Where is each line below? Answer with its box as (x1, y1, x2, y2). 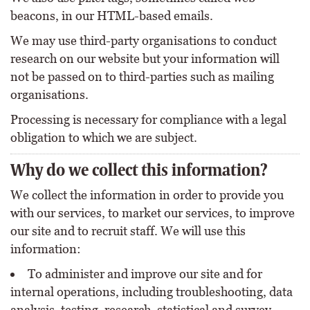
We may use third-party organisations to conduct (10, 33, 277, 48)
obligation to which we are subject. (10, 130, 197, 145)
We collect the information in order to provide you (10, 188, 284, 203)
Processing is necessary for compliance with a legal (10, 112, 286, 127)
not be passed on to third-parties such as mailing (10, 69, 274, 84)
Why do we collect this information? (10, 161, 268, 180)
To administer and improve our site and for (28, 266, 262, 282)
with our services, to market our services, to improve (10, 206, 295, 221)
